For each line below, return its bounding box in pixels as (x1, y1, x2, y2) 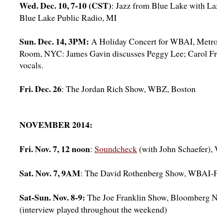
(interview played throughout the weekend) (19, 203, 167, 215)
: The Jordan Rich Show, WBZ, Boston (62, 83, 196, 94)
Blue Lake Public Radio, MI (19, 12, 117, 23)
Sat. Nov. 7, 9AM (19, 167, 80, 179)
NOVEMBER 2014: (19, 118, 93, 131)
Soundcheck (94, 143, 137, 155)
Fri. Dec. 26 (19, 82, 62, 95)
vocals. (19, 59, 43, 71)
